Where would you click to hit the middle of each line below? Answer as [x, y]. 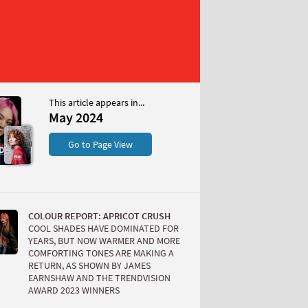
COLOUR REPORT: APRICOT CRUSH [99, 216]
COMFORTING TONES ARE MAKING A [101, 253]
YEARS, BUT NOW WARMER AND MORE [104, 241]
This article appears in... [97, 102]
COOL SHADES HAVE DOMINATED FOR [103, 229]
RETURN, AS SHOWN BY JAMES [89, 266]
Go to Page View [100, 144]
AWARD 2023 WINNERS [74, 290]
